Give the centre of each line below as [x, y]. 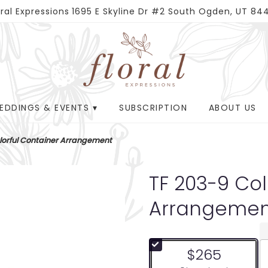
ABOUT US [232, 108]
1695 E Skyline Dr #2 [118, 11]
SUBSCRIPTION [153, 108]
